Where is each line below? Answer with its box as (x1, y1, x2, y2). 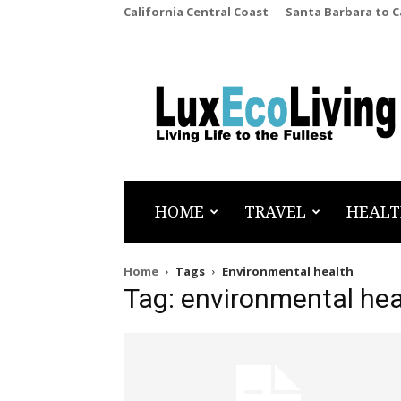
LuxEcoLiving (169, 97, 262, 117)
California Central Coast (124, 4, 269, 20)
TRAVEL (244, 202, 306, 221)
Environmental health (222, 263, 354, 279)
